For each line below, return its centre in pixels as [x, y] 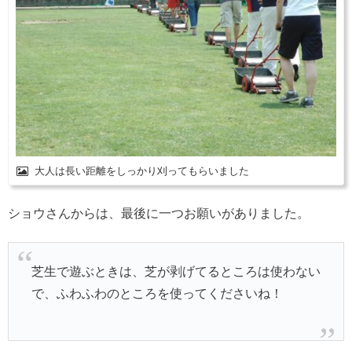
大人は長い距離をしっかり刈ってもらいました [142, 170]
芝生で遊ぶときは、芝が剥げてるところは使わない [176, 271]
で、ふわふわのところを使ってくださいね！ [157, 293]
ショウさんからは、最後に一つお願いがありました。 [159, 214]
